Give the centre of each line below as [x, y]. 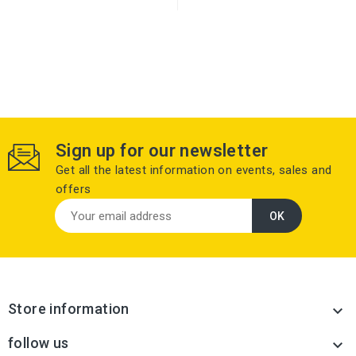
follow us [39, 343]
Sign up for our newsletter [162, 151]
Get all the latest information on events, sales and [194, 170]
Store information [69, 309]
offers [74, 190]
